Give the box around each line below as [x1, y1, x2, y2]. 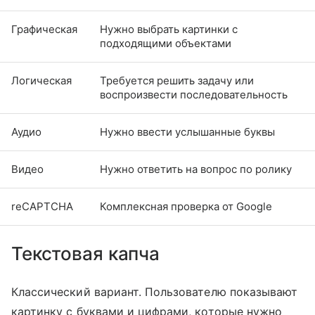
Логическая [11, 73, 72, 87]
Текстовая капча [11, 242, 160, 264]
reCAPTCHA [11, 199, 73, 213]
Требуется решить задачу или [100, 73, 254, 87]
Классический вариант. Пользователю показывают [11, 284, 298, 299]
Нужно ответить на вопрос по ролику [100, 162, 292, 176]
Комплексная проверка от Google [100, 199, 272, 213]
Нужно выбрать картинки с [100, 22, 238, 36]
